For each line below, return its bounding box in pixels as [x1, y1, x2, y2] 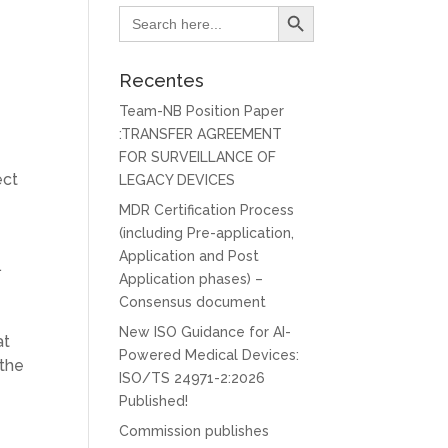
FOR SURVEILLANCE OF [119, 148, 277, 165]
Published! [119, 392, 189, 409]
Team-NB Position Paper [119, 102, 285, 119]
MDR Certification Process [119, 201, 295, 218]
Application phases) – [119, 270, 264, 287]
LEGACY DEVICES [119, 171, 236, 188]
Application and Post [119, 247, 260, 264]
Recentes [119, 69, 205, 91]
